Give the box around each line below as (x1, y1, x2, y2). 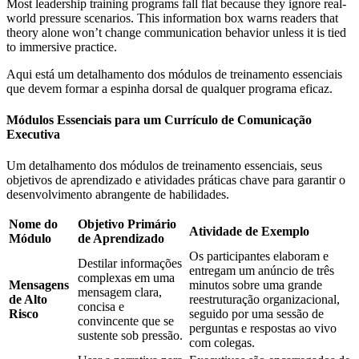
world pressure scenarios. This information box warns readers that (6, 10, 338, 25)
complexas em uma (78, 271, 175, 285)
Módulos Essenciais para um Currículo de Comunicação (6, 112, 312, 127)
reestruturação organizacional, (189, 292, 340, 307)
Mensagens (9, 278, 69, 292)
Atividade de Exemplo (189, 224, 309, 239)
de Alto (9, 292, 47, 307)
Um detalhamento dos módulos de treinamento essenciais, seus (6, 159, 322, 173)
